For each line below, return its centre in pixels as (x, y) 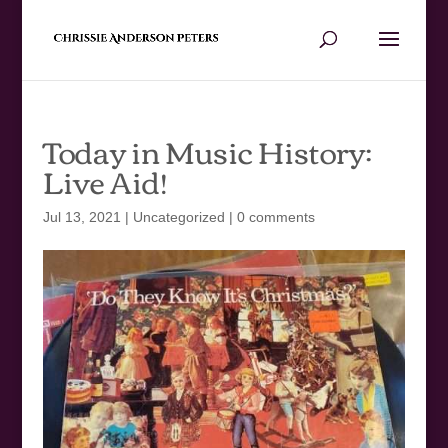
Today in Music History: (207, 150)
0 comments (275, 217)
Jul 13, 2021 (81, 217)
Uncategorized (178, 217)
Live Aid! (104, 180)
